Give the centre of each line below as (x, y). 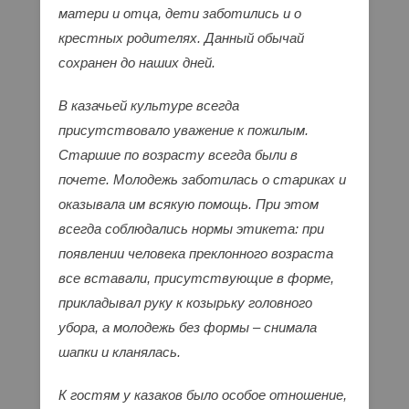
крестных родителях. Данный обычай (181, 38)
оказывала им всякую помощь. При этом (189, 204)
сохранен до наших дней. (137, 63)
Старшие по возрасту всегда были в (178, 155)
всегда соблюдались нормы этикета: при (191, 229)
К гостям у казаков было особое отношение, (203, 395)
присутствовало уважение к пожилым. (184, 131)
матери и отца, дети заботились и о (180, 14)
